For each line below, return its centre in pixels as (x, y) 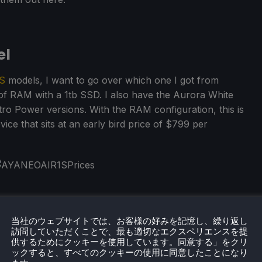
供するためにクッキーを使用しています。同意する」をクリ (130, 242)
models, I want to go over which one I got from (112, 80)
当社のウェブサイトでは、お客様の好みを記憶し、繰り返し (130, 221)
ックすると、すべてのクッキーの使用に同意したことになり (130, 252)
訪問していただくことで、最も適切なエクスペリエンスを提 (130, 231)
